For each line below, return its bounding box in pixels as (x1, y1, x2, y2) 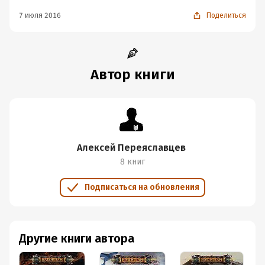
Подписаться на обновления (85, 182, 199, 192)
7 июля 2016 (19, 11, 61, 20)
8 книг (120, 157, 145, 167)
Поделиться (206, 11, 246, 20)
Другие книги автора (19, 231, 134, 245)
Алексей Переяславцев (77, 142, 186, 153)
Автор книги (90, 66, 175, 83)
